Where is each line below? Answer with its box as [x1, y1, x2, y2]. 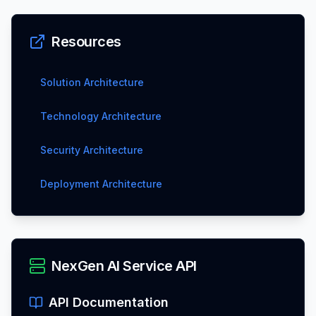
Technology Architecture [40, 109, 162, 122]
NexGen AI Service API [51, 257, 197, 274]
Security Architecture [40, 143, 143, 156]
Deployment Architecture [40, 177, 162, 190]
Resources [51, 32, 121, 50]
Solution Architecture [40, 75, 144, 88]
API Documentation [49, 294, 169, 310]
